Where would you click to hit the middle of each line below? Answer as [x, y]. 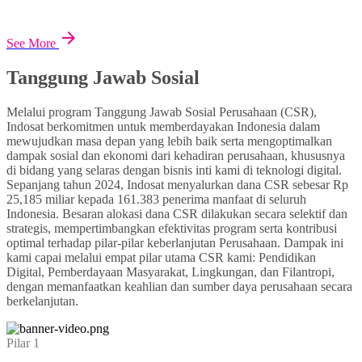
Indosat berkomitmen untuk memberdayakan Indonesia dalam [163, 127]
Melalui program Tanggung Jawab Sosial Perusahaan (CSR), [162, 112]
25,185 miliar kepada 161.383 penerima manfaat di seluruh [156, 200]
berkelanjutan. [42, 301]
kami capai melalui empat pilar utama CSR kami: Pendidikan [161, 258]
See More [31, 44]
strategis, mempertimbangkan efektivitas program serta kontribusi [172, 229]
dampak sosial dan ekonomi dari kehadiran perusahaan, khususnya [176, 156]
